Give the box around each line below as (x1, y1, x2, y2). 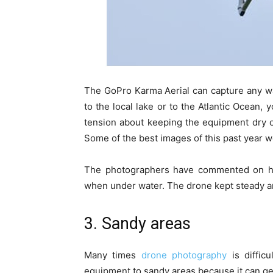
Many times (84, 249, 141, 261)
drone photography (141, 249, 227, 261)
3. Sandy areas (84, 214, 191, 234)
